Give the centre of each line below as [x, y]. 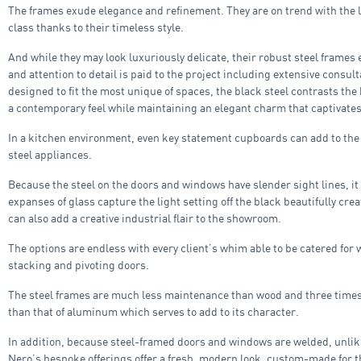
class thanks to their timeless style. [96, 27]
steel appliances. [50, 154]
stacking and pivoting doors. [79, 264]
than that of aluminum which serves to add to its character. [154, 311]
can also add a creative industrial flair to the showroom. [145, 218]
